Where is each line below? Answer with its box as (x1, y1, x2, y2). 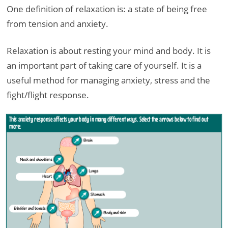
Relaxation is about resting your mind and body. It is (7, 44, 211, 56)
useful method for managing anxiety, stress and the (7, 74, 210, 86)
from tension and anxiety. (7, 17, 108, 30)
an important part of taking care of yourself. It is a (7, 59, 202, 71)
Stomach (90, 191, 105, 197)
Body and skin (103, 210, 126, 216)
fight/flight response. (7, 89, 89, 101)
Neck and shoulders (19, 157, 52, 162)
